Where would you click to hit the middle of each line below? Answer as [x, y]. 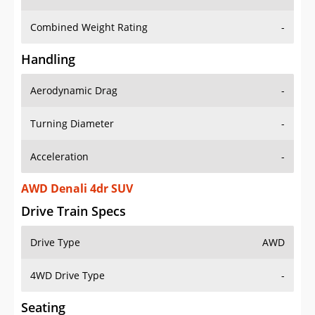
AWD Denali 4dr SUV [77, 189]
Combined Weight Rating [89, 27]
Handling [48, 59]
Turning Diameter [72, 124]
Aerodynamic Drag [74, 91]
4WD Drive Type [67, 276]
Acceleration [59, 157]
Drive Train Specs [73, 211]
